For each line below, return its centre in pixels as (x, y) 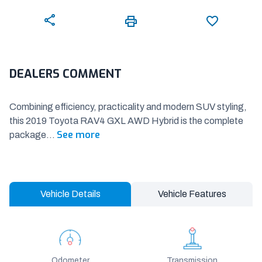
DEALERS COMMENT (65, 74)
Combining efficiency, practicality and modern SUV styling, (128, 106)
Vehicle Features (192, 194)
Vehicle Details (70, 194)
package (28, 135)
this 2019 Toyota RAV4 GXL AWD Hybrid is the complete (126, 120)
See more (78, 135)
